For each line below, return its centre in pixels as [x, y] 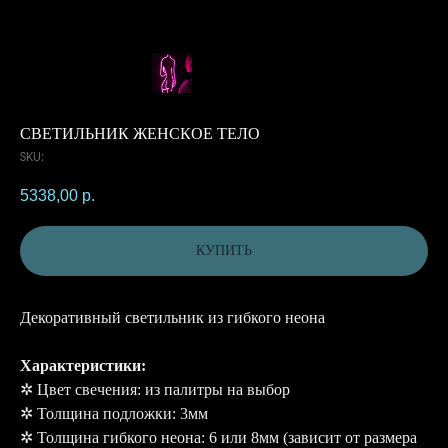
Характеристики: [83, 365]
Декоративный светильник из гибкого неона [172, 317]
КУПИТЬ [224, 251]
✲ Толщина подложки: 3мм [114, 413]
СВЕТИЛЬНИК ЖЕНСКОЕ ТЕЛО [140, 133]
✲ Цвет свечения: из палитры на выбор [155, 389]
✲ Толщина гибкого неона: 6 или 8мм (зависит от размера [218, 437]
